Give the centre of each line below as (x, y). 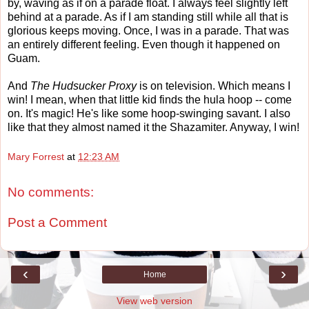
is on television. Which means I (213, 86)
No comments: (51, 192)
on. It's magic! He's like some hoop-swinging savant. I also (149, 113)
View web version (154, 301)
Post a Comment (57, 222)
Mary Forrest (36, 157)
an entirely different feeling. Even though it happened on (144, 44)
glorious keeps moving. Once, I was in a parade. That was (148, 30)
